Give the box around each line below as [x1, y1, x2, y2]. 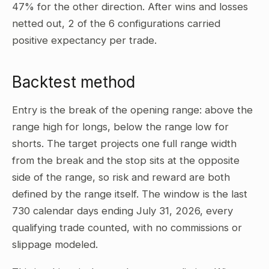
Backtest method [12, 73, 135, 91]
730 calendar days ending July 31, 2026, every [12, 205, 233, 217]
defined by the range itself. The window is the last [12, 188, 247, 200]
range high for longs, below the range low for [12, 121, 229, 133]
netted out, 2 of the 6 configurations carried [12, 17, 220, 29]
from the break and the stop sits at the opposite [12, 154, 240, 166]
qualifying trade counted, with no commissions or [12, 222, 242, 234]
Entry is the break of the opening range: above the [12, 104, 253, 116]
